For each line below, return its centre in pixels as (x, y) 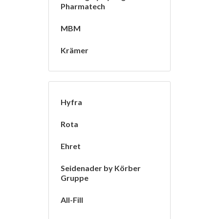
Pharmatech (83, 6)
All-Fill (72, 200)
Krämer (75, 50)
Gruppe (75, 178)
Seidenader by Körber (101, 168)
